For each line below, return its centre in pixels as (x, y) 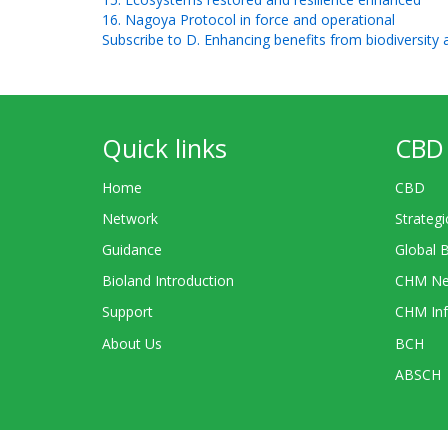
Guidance (132, 249)
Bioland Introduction (168, 281)
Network (130, 218)
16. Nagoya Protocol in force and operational (248, 19)
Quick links (164, 148)
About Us (132, 343)
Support (127, 312)
